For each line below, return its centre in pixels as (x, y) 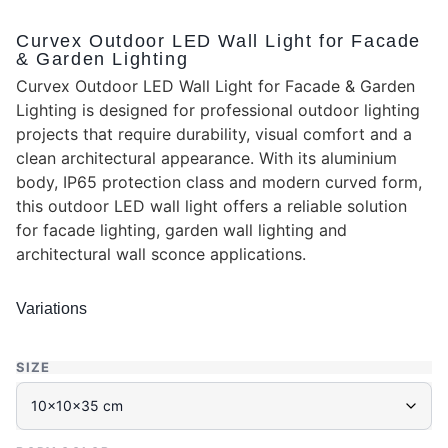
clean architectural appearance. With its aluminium (206, 158)
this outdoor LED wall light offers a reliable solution (211, 206)
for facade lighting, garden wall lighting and (181, 230)
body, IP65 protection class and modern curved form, (219, 182)
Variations (51, 308)
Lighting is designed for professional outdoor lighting (218, 110)
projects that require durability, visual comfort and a (214, 134)
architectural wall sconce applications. (161, 254)
